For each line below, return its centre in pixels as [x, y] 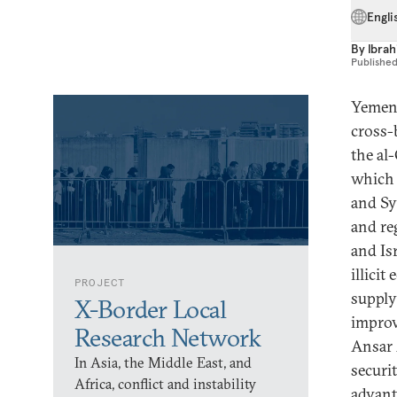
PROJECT [100, 282]
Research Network [168, 338]
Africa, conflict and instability [165, 384]
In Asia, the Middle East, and [163, 362]
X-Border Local [151, 309]
